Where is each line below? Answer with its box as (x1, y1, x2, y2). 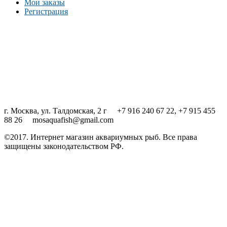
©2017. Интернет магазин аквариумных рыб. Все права (4, 132, 197, 141)
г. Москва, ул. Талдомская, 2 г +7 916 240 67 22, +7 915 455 (4, 106, 215, 115)
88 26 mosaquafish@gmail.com (4, 115, 113, 124)
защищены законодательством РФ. (4, 141, 124, 150)
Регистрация (24, 7, 68, 16)
